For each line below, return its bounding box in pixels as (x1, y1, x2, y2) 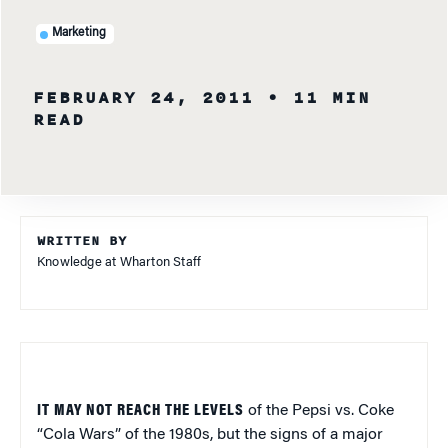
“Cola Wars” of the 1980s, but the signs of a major (37, 426, 383, 443)
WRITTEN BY (37, 230, 127, 251)
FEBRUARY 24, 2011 (33, 84, 254, 111)
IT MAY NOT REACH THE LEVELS (37, 402, 244, 419)
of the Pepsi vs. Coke (244, 402, 394, 419)
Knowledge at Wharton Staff (37, 255, 202, 269)
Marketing (51, 27, 107, 40)
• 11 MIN (267, 84, 371, 111)
